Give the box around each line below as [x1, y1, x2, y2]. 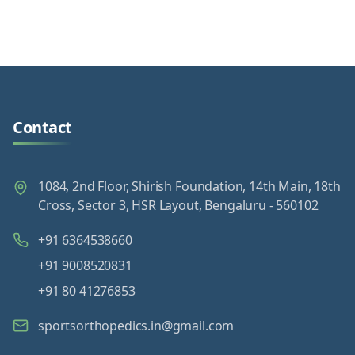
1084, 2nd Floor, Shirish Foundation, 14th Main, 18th [38, 177, 341, 195]
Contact [13, 116, 72, 138]
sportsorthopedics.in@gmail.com [38, 317, 235, 334]
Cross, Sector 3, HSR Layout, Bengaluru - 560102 [38, 197, 319, 214]
